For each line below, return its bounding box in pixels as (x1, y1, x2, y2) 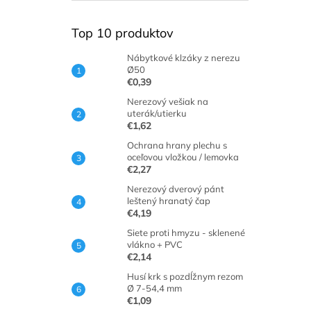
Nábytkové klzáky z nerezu (127, 52, 240, 63)
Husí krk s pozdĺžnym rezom (127, 271, 243, 282)
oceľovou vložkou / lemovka (127, 151, 239, 162)
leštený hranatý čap (127, 195, 210, 206)
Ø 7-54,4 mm (127, 283, 182, 294)
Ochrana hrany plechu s (127, 140, 227, 151)
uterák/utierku (127, 108, 187, 119)
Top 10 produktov (72, 25, 174, 41)
